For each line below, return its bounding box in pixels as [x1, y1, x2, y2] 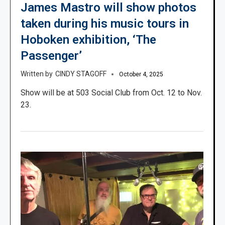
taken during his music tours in [21, 16, 189, 31]
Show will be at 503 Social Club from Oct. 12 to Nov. [21, 87, 202, 97]
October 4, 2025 [119, 70, 163, 78]
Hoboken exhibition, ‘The [21, 32, 156, 47]
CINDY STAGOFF [55, 69, 106, 78]
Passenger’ [21, 48, 82, 63]
